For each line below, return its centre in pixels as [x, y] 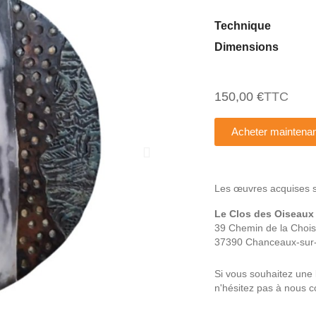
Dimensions [247, 47]
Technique [243, 26]
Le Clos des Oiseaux [264, 214]
